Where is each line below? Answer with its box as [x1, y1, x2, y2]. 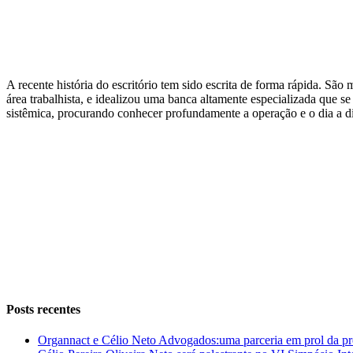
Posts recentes [6, 302, 80, 316]
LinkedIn [6, 271, 52, 285]
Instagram [6, 164, 55, 178]
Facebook [6, 217, 55, 232]
